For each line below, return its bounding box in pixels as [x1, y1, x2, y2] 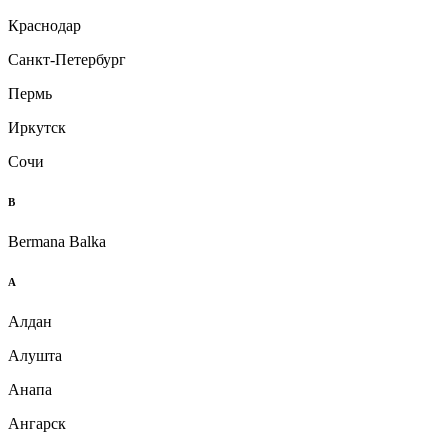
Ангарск [8, 414, 66, 432]
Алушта [8, 346, 62, 364]
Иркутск [8, 118, 66, 136]
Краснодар [8, 16, 81, 34]
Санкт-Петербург [8, 50, 126, 68]
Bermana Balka [8, 232, 106, 250]
